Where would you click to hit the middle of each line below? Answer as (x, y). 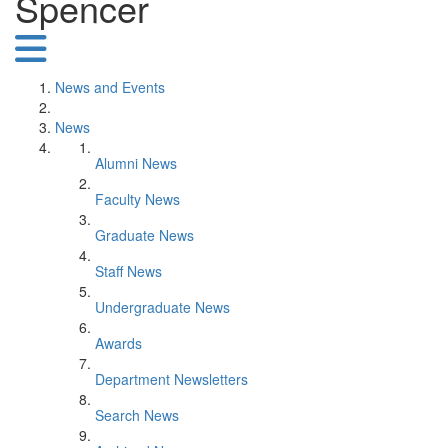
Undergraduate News (162, 307)
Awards (118, 343)
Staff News (128, 271)
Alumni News (136, 163)
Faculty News (137, 199)
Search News (137, 415)
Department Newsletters (171, 379)
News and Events (110, 87)
